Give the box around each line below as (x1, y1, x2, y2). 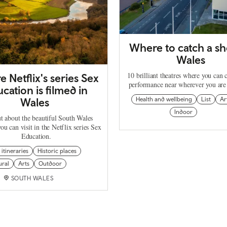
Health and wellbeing (135, 96, 192, 103)
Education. (21, 131, 51, 141)
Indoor (174, 108, 193, 116)
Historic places (37, 147, 77, 155)
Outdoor (39, 160, 62, 168)
